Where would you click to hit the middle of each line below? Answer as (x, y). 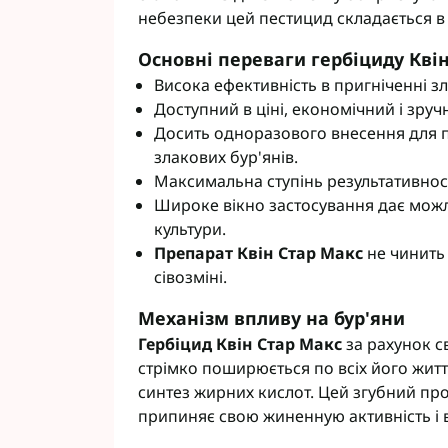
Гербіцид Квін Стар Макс (240, 344)
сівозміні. (190, 277)
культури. (190, 229)
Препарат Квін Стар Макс (258, 253)
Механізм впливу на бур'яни (271, 318)
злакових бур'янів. (226, 157)
